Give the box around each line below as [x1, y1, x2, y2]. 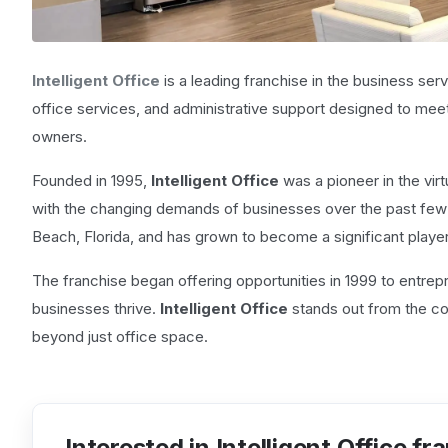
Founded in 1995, [32, 171, 151, 190]
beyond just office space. [32, 327, 212, 346]
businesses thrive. [32, 299, 160, 318]
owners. [32, 127, 87, 146]
